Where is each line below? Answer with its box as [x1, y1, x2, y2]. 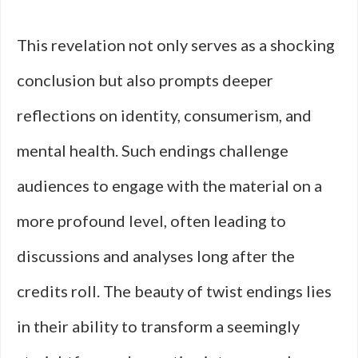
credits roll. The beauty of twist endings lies [17, 281, 332, 300]
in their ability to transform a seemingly [17, 316, 300, 336]
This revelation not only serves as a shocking [17, 35, 335, 54]
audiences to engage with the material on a [17, 176, 322, 195]
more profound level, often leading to [17, 211, 286, 230]
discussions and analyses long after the [17, 246, 295, 265]
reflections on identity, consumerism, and [17, 105, 312, 125]
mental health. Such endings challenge [17, 141, 288, 160]
